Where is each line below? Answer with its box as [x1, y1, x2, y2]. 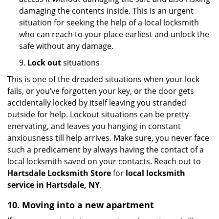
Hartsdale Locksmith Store [7, 168, 111, 178]
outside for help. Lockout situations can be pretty [7, 109, 189, 120]
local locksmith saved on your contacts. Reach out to [7, 156, 201, 167]
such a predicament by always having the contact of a [7, 144, 204, 155]
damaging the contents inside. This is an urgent [19, 5, 194, 16]
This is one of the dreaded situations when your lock [7, 74, 199, 85]
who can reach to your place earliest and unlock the [19, 29, 209, 40]
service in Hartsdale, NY [7, 179, 100, 190]
